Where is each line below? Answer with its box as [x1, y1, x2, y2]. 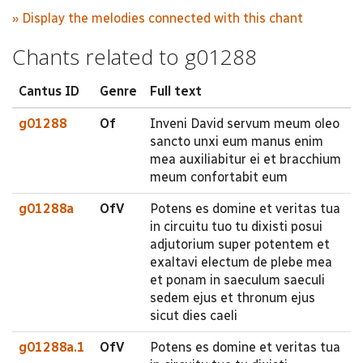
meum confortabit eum [150, 169, 288, 185]
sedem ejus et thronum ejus [150, 290, 315, 305]
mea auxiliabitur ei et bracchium [150, 152, 341, 167]
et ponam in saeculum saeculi [150, 272, 325, 288]
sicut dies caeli [150, 308, 237, 323]
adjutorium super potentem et [150, 237, 330, 252]
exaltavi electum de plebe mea [150, 254, 332, 270]
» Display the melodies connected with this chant [12, 10, 303, 26]
